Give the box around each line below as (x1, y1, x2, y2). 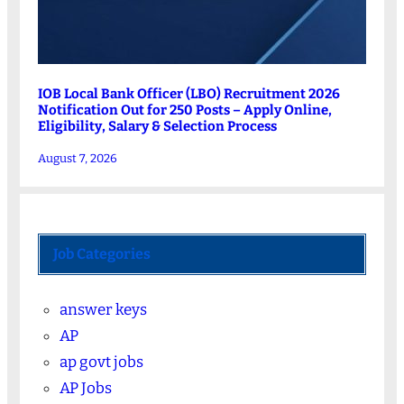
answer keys (59, 299, 147, 319)
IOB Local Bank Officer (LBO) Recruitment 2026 (37, 85, 340, 102)
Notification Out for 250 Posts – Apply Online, (37, 101, 332, 118)
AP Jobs (59, 378, 112, 398)
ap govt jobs (59, 352, 143, 372)
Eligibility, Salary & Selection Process (37, 117, 277, 134)
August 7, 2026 (37, 151, 117, 165)
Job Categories (52, 244, 151, 262)
